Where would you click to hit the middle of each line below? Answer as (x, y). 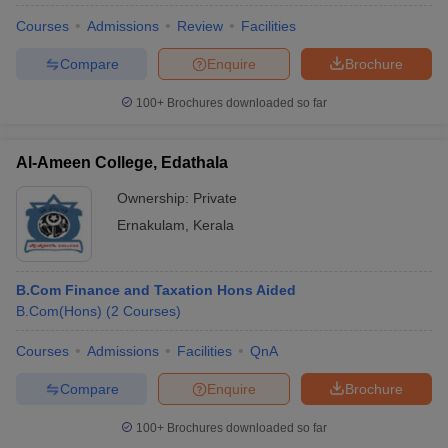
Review (200, 26)
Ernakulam (151, 225)
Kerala (213, 225)
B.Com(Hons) (59, 311)
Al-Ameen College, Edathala (122, 162)
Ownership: (155, 198)
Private (215, 198)
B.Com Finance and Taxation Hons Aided (156, 290)
